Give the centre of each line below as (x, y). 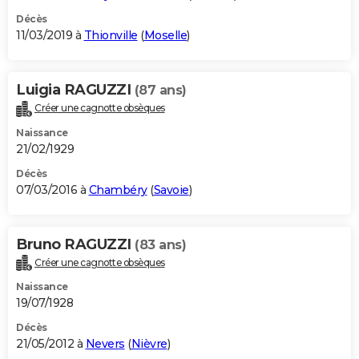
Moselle (165, 35)
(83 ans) (160, 244)
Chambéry (118, 190)
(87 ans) (160, 90)
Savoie (171, 190)
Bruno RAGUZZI (75, 244)
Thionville (111, 35)
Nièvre (149, 344)
